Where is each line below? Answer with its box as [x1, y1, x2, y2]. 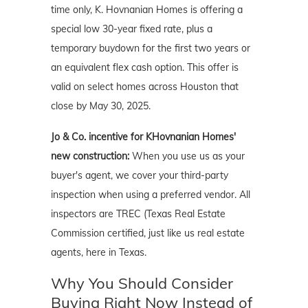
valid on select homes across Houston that [51, 80, 239, 93]
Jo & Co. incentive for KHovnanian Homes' [51, 131, 236, 144]
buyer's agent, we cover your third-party [51, 169, 228, 182]
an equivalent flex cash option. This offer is [51, 61, 239, 74]
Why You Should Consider [51, 274, 233, 294]
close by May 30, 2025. [51, 100, 151, 113]
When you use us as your [132, 150, 245, 163]
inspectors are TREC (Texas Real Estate [51, 208, 225, 221]
